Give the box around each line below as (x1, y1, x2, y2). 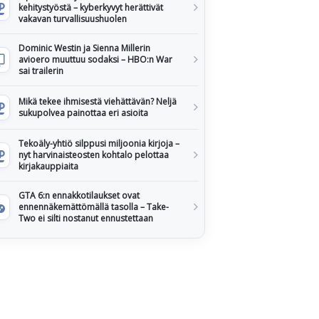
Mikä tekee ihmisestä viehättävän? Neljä (19, 95, 177, 108)
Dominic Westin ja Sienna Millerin (19, 42, 150, 54)
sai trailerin (19, 65, 63, 77)
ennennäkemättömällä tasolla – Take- (19, 201, 169, 213)
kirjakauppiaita (19, 160, 78, 172)
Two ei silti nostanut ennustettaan (19, 212, 153, 224)
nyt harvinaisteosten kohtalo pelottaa (19, 149, 169, 161)
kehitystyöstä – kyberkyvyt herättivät (19, 1, 163, 14)
